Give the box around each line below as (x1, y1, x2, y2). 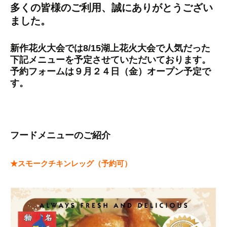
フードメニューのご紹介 (10, 130, 110, 140)
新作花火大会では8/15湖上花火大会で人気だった (10, 43, 210, 53)
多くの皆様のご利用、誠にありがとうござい (10, 2, 213, 13)
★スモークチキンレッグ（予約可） (10, 159, 132, 168)
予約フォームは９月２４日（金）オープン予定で (10, 66, 211, 77)
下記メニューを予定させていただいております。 (10, 55, 211, 65)
